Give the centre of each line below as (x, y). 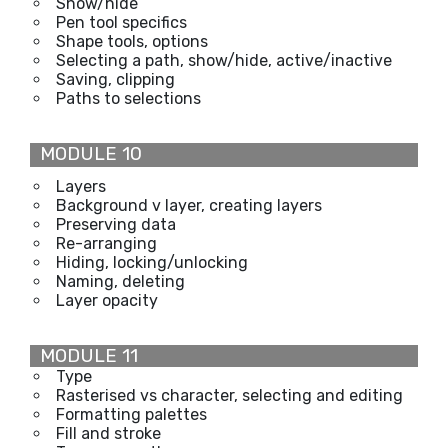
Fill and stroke (108, 433)
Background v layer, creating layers (189, 205)
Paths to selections (128, 98)
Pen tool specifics (121, 22)
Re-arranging (106, 243)
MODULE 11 (84, 355)
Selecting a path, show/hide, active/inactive (224, 60)
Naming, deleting (120, 281)
